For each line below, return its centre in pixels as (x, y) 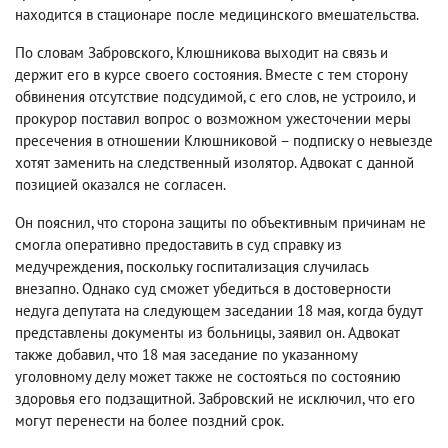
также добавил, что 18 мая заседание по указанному (186, 355)
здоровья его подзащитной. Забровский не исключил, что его (215, 399)
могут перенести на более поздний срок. (149, 421)
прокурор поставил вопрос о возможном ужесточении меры (213, 119)
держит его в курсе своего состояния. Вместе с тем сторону (211, 75)
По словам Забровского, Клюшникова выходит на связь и (201, 53)
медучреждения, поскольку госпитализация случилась (191, 267)
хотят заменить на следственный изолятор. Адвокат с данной (214, 163)
